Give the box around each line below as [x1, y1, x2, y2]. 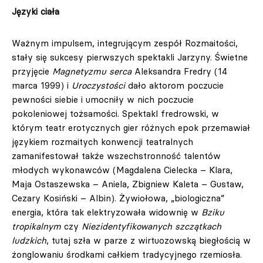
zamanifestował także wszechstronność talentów [12, 150, 221, 161]
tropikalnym [12, 221, 61, 232]
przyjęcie [12, 66, 52, 77]
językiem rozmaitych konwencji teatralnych [12, 136, 193, 147]
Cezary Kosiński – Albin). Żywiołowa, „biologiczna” [12, 193, 224, 204]
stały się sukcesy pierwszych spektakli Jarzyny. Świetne [12, 52, 248, 63]
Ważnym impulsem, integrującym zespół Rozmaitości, [12, 38, 238, 49]
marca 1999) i [12, 80, 72, 91]
